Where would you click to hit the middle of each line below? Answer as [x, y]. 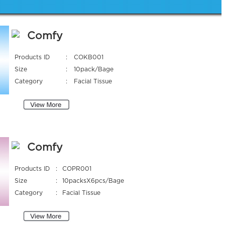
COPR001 [77, 168]
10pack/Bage [93, 69]
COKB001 [88, 57]
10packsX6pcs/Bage [93, 181]
